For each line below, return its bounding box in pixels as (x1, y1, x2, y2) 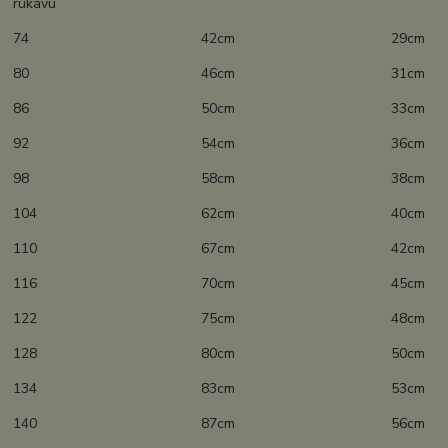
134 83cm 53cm (13, 379, 426, 399)
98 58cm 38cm (13, 169, 426, 189)
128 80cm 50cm (13, 344, 426, 364)
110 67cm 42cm (13, 239, 426, 259)
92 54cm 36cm (13, 134, 426, 154)
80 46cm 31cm (13, 64, 426, 84)
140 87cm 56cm (13, 414, 426, 434)
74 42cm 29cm (13, 29, 426, 49)
